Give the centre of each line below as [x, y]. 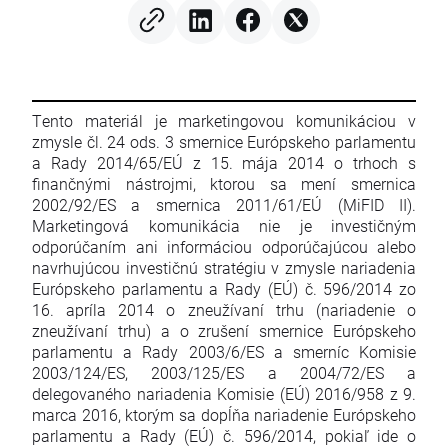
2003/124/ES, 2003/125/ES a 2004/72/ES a [224, 373]
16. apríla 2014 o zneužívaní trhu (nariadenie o [224, 310]
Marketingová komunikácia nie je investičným [224, 226]
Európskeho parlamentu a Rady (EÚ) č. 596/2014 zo [224, 289]
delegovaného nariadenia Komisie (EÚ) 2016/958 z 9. [224, 394]
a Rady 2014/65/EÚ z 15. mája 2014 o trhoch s [224, 163]
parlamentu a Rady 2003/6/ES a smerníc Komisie [224, 352]
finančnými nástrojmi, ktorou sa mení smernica [224, 184]
